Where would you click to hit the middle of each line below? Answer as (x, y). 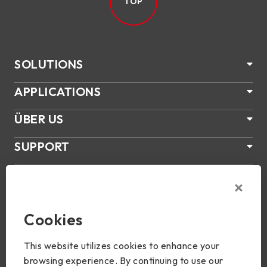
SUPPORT (42, 146)
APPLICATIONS (58, 91)
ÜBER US (39, 119)
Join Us (35, 227)
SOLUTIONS (49, 64)
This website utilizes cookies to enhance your (122, 246)
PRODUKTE (47, 173)
